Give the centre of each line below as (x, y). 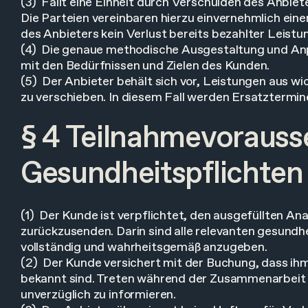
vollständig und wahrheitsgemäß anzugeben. (144, 247)
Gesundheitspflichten (162, 174)
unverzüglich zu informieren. (98, 295)
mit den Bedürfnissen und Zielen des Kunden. (145, 66)
